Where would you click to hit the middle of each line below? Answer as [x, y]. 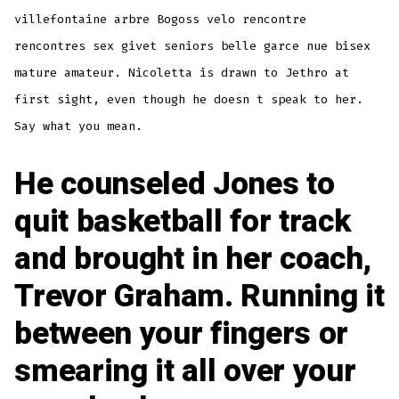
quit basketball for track [183, 221]
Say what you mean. [79, 126]
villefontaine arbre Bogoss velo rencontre [161, 19]
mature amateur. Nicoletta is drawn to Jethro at [182, 72]
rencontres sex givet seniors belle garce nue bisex [193, 45]
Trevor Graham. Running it [199, 296]
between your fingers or [181, 334]
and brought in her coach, [193, 259]
